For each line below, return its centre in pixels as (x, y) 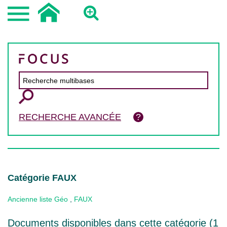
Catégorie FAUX (42, 178)
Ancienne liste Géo (38, 199)
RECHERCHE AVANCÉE (70, 117)
